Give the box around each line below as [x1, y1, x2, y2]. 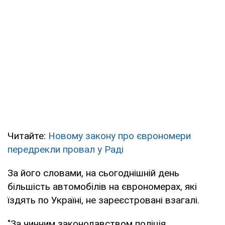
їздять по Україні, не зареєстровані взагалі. [8, 194, 199, 206]
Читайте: [8, 130, 48, 142]
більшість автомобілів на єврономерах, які [8, 180, 197, 192]
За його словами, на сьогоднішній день [8, 167, 179, 179]
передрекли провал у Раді [8, 143, 124, 155]
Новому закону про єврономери [48, 130, 191, 142]
